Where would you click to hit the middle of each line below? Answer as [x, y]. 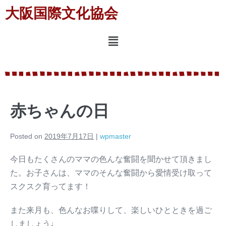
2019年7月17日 [69, 136]
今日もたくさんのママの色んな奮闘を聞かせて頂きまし [111, 159]
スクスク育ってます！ [50, 187]
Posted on [26, 136]
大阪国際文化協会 [62, 13]
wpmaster [116, 136]
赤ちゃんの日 [60, 111]
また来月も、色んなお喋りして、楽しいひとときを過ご [111, 210]
